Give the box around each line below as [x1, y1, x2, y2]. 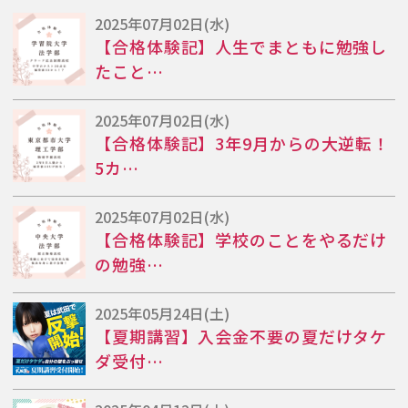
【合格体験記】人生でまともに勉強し [95, 34, 388, 58]
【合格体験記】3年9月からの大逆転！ [95, 130, 391, 155]
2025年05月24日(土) [95, 301, 229, 324]
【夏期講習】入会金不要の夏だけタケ [95, 323, 388, 348]
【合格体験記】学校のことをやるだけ [95, 227, 388, 251]
